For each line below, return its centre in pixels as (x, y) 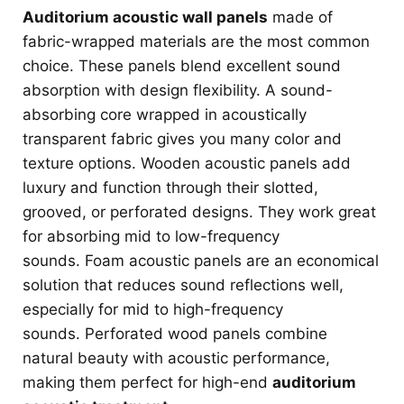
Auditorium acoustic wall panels (145, 18)
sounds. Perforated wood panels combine (175, 334)
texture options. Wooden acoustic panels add (187, 164)
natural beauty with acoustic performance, (176, 358)
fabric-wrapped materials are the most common (196, 42)
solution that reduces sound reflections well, (183, 285)
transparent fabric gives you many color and (182, 139)
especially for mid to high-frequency (153, 310)
